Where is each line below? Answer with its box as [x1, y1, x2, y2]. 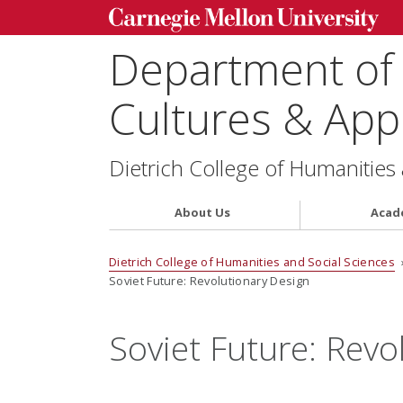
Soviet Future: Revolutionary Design [108, 273, 310, 290]
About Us [174, 203, 230, 220]
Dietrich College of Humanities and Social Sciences [108, 254, 395, 271]
